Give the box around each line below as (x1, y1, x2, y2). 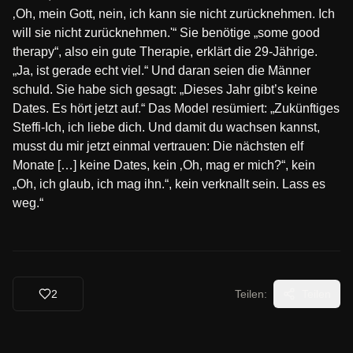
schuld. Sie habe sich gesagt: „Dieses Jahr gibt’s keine (13, 83, 318, 96)
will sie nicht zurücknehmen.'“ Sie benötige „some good (13, 26, 320, 39)
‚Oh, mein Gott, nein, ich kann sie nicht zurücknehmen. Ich (13, 7, 335, 20)
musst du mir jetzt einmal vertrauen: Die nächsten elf (13, 139, 303, 153)
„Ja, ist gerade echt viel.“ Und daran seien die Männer (13, 64, 310, 77)
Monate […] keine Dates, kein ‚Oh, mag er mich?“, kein (13, 158, 315, 172)
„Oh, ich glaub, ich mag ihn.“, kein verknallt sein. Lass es (13, 177, 325, 191)
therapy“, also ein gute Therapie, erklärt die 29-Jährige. (13, 45, 318, 58)
